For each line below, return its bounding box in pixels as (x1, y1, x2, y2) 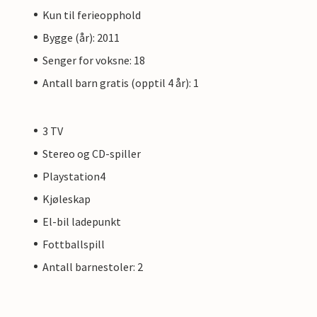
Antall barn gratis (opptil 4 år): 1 (42, 75, 199, 90)
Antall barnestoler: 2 (42, 259, 143, 274)
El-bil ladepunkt (42, 214, 121, 229)
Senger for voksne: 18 (42, 52, 145, 67)
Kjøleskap (42, 191, 91, 206)
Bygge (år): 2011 (42, 30, 120, 45)
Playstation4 (42, 168, 105, 183)
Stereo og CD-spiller (42, 146, 141, 161)
